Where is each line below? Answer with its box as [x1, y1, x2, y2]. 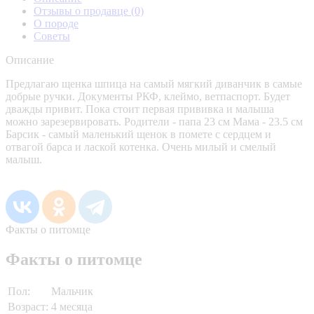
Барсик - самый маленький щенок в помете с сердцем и [6, 128, 271, 140]
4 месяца [51, 300, 93, 313]
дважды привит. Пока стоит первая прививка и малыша [6, 102, 274, 115]
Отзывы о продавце [34, 4, 131, 17]
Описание [6, 53, 54, 66]
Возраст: [8, 300, 48, 313]
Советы [34, 29, 70, 42]
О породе [34, 17, 78, 29]
